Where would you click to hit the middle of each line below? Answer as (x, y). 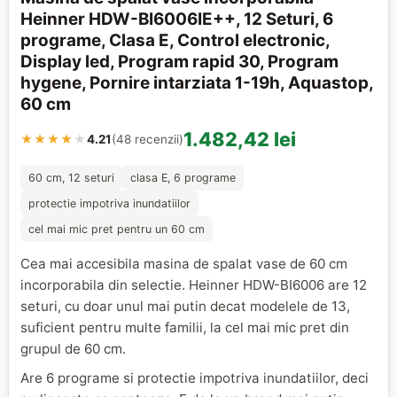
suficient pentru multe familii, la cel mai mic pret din (185, 327)
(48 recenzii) (148, 139)
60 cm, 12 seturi (72, 177)
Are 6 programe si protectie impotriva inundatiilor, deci (195, 378)
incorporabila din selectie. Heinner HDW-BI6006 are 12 (194, 284)
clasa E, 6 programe (183, 177)
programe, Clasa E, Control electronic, (175, 40)
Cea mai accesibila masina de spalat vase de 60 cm (184, 263)
